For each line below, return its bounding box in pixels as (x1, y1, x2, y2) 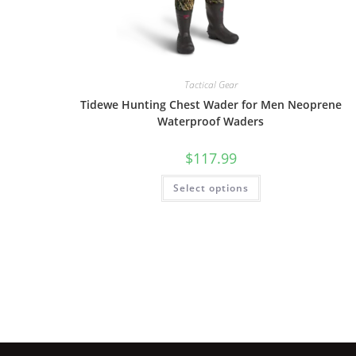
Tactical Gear (184, 78, 238, 91)
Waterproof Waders (157, 114, 265, 129)
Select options (172, 181, 249, 195)
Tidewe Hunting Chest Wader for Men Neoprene (79, 97, 342, 112)
